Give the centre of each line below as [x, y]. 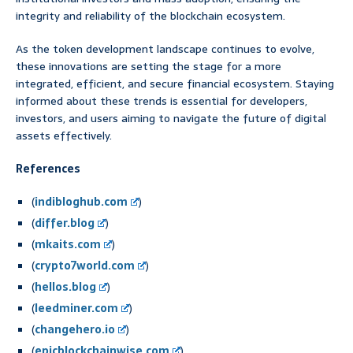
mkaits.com [68, 245]
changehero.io [75, 330]
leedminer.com [76, 308]
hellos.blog [65, 287]
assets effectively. [64, 136]
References [48, 169]
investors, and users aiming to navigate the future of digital [171, 119]
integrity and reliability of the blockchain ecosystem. [150, 16]
